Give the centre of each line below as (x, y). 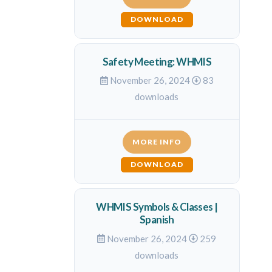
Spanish (157, 219)
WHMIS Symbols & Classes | (157, 207)
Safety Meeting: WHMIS (157, 61)
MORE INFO (157, 141)
